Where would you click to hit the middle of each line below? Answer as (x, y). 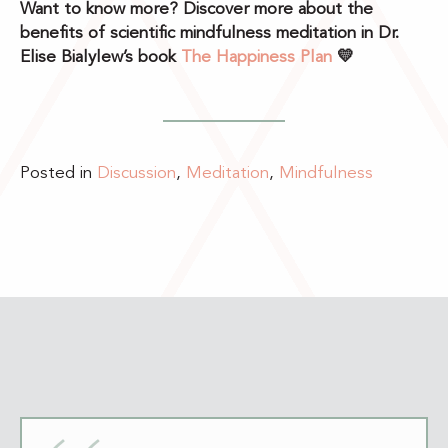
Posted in (58, 174)
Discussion (136, 174)
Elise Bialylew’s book (98, 58)
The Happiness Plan (256, 58)
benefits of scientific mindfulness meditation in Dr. (209, 34)
